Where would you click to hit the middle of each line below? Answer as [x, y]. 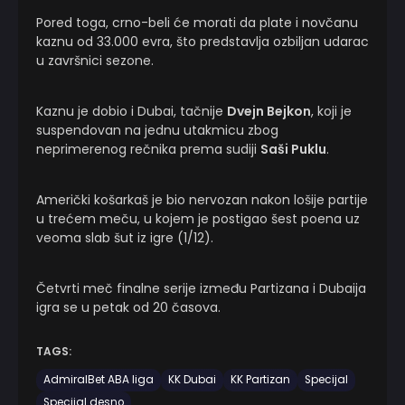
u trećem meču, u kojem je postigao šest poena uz [198, 219]
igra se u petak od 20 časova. [128, 307]
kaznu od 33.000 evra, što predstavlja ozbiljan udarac [202, 42]
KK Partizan [260, 380]
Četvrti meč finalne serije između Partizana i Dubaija [201, 288]
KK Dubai [192, 380]
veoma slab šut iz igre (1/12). [125, 238]
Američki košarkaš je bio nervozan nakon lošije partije [202, 200]
